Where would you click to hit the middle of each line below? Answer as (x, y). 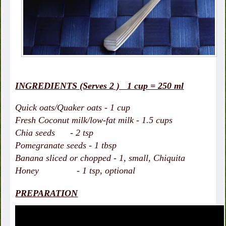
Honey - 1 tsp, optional (75, 171)
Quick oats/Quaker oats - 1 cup (74, 108)
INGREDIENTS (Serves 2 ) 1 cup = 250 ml (100, 86)
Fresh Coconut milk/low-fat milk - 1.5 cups (94, 120)
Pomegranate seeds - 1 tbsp (66, 146)
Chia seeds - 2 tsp (54, 133)
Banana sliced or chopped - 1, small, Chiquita (100, 158)
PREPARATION (47, 193)
